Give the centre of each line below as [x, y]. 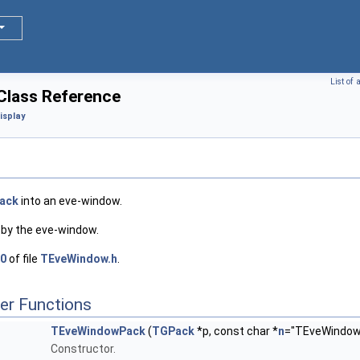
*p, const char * [236, 331]
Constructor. [83, 349]
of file [23, 259]
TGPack [173, 331]
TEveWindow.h [79, 259]
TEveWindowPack [98, 331]
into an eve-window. [70, 201]
